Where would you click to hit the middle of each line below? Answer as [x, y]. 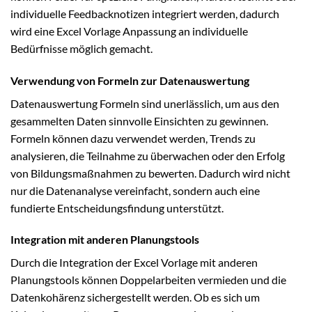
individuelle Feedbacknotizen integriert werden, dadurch [145, 13]
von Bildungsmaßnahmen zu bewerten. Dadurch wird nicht [150, 173]
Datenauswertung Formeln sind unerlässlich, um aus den [145, 103]
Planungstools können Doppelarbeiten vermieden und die [148, 280]
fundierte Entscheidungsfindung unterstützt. [117, 208]
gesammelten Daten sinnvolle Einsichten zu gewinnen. [139, 120]
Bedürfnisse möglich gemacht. [81, 48]
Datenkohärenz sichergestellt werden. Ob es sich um [135, 297]
